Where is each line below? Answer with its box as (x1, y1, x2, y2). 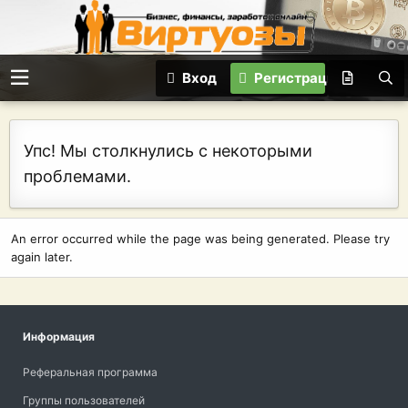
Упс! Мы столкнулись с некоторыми (24, 141, 312, 160)
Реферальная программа (23, 365, 158, 379)
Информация (23, 330, 95, 343)
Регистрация (254, 68, 343, 87)
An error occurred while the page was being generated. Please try (11, 231, 390, 246)
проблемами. (24, 167, 131, 186)
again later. (11, 250, 73, 264)
